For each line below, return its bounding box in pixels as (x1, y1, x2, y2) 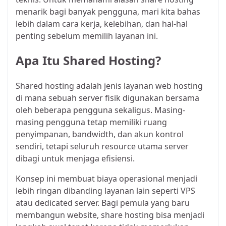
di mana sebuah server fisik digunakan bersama (16, 92, 199, 104)
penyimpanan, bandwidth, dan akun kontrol (16, 129, 184, 140)
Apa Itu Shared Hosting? (16, 52, 161, 69)
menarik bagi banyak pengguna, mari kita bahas (16, 6, 200, 17)
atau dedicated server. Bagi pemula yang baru (16, 197, 190, 209)
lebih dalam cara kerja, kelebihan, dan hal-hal (16, 18, 188, 29)
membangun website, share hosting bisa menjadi (16, 209, 204, 221)
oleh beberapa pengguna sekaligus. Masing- (16, 104, 185, 116)
